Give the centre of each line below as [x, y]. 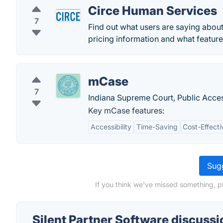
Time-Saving [157, 127]
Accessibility [111, 127]
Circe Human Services [153, 11]
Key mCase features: [126, 111]
